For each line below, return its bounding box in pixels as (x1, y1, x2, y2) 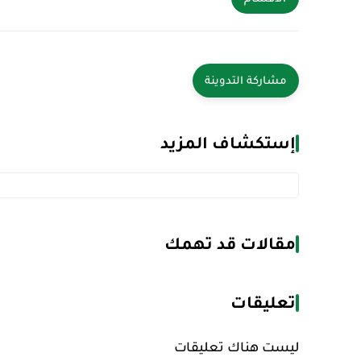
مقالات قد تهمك (164, 234, 296, 252)
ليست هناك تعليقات (174, 339, 299, 355)
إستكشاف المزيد (160, 134, 296, 151)
